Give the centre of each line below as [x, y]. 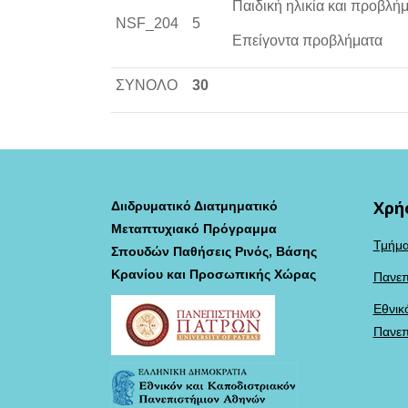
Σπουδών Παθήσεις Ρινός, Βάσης [214, 251]
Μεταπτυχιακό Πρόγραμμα [194, 229]
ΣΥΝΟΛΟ [147, 85]
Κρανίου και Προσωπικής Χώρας [214, 274]
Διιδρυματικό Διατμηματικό [194, 206]
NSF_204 [147, 23]
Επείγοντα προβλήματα [307, 41]
